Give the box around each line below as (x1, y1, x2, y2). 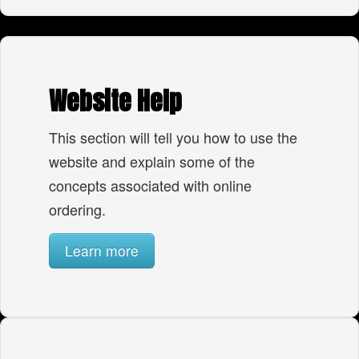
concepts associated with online (49, 175, 252, 196)
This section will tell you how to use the (49, 127, 297, 147)
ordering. (49, 199, 106, 220)
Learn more (65, 240, 139, 260)
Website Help (49, 82, 182, 119)
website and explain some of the (49, 151, 255, 171)
